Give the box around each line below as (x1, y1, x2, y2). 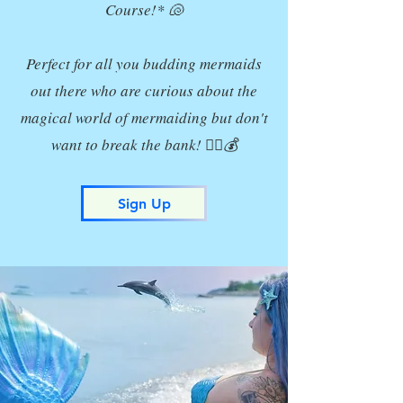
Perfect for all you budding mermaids (26, 53, 262, 74)
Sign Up (117, 194, 171, 212)
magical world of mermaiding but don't (20, 107, 268, 128)
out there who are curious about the (31, 80, 257, 101)
